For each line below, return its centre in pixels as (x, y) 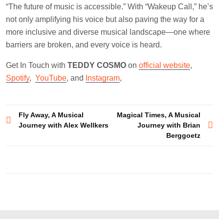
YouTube (51, 78)
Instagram (103, 78)
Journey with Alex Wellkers (64, 125)
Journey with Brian (169, 125)
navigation (34, 131)
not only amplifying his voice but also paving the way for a (105, 19)
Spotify (18, 78)
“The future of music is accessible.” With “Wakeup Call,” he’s (109, 6)
